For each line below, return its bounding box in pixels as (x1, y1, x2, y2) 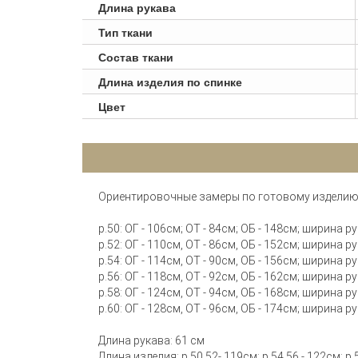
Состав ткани (98, 49, 173, 65)
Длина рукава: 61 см (98, 334, 205, 347)
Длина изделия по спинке (98, 74, 242, 89)
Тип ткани (98, 24, 153, 40)
